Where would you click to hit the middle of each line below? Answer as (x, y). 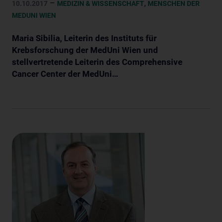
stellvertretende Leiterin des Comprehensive (97, 62)
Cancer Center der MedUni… (65, 74)
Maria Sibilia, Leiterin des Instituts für (84, 38)
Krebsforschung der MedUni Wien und (85, 50)
